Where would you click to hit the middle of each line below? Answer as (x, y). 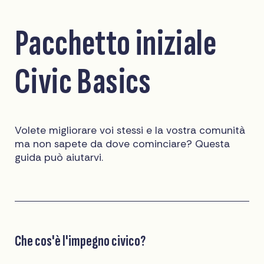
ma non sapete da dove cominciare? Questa (123, 143)
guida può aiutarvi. (59, 157)
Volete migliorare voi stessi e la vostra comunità (130, 130)
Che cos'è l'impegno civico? (80, 241)
